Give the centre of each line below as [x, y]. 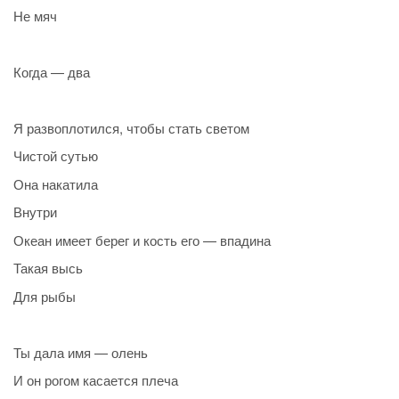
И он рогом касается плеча [96, 380]
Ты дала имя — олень [81, 352]
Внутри [35, 212]
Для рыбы [45, 296]
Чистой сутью [56, 156]
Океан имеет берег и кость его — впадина [142, 240]
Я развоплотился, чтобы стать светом [131, 127]
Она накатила [56, 183]
